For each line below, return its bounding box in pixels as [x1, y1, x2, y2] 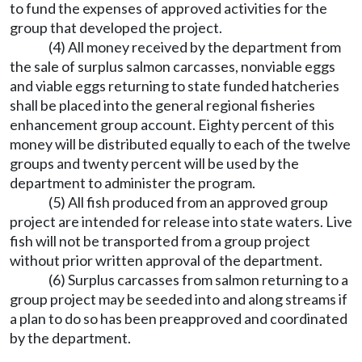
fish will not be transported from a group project [10, 232, 310, 250]
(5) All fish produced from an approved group [48, 193, 328, 211]
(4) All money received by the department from [48, 38, 341, 56]
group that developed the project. [10, 19, 222, 36]
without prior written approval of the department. [10, 251, 322, 269]
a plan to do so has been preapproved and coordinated [10, 309, 347, 327]
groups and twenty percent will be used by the [10, 154, 299, 172]
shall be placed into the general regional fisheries [10, 96, 315, 114]
